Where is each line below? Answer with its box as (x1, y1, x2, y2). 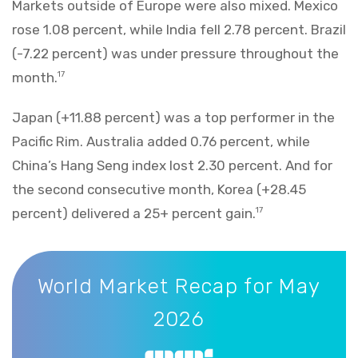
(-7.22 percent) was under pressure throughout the (12, 45, 339, 62)
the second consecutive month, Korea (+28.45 (12, 181, 306, 197)
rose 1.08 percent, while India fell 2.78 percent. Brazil (12, 21, 346, 38)
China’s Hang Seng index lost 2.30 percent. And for (12, 157, 332, 173)
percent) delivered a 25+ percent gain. (12, 205, 256, 221)
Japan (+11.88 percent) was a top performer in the (12, 109, 335, 125)
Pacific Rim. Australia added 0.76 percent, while (12, 133, 310, 149)
